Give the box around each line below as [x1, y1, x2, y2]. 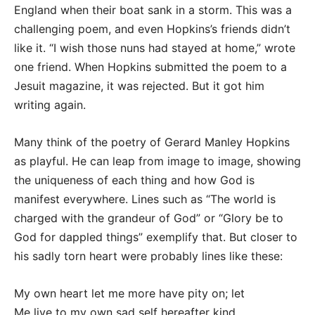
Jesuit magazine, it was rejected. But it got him [14, 79, 264, 93]
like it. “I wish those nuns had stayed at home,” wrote [14, 41, 295, 55]
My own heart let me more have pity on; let [14, 286, 245, 300]
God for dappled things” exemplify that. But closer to [14, 230, 297, 244]
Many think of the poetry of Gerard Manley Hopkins [14, 135, 290, 149]
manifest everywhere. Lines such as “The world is [14, 192, 276, 206]
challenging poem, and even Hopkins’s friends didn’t [14, 22, 290, 36]
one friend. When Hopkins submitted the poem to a [14, 60, 287, 74]
